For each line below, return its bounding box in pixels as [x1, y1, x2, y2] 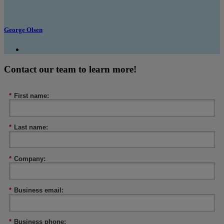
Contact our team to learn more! [4, 64, 136, 75]
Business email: [14, 186, 63, 194]
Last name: [14, 123, 48, 131]
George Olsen [4, 26, 42, 34]
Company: [14, 155, 45, 163]
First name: [14, 92, 49, 100]
